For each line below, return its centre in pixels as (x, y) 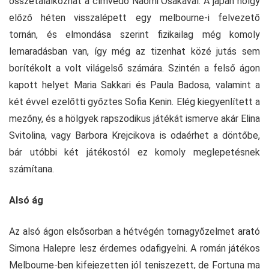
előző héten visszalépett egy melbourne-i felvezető (134, 17)
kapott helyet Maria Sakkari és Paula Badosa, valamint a (134, 85)
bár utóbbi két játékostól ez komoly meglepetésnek (134, 152)
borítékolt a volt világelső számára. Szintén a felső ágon (134, 68)
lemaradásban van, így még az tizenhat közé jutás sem (134, 51)
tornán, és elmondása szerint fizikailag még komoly (134, 34)
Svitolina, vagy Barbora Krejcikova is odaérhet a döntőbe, (134, 135)
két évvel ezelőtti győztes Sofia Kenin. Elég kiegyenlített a (134, 101)
